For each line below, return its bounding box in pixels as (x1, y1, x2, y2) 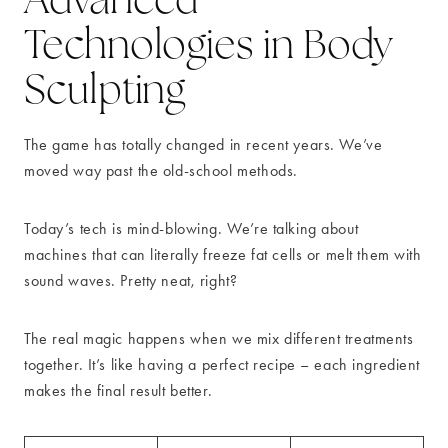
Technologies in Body (24, 18, 394, 71)
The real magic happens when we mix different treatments (24, 328, 414, 348)
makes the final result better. (24, 380, 213, 400)
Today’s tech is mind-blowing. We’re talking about (24, 218, 359, 238)
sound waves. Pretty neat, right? (24, 270, 238, 290)
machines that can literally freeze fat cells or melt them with (24, 244, 422, 264)
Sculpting (24, 63, 186, 116)
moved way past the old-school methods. (24, 160, 298, 180)
